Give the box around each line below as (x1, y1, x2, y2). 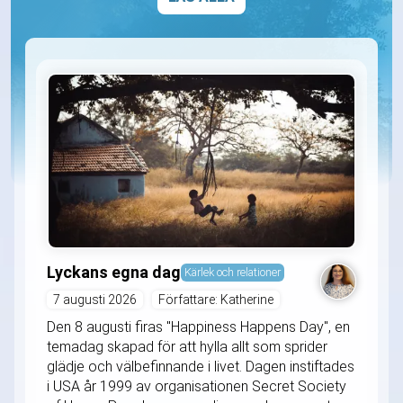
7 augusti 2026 (53, 291, 137, 307)
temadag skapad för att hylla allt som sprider (47, 337, 327, 355)
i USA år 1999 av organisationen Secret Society (47, 377, 346, 395)
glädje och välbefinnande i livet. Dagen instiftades (47, 357, 354, 375)
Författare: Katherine (158, 291, 273, 307)
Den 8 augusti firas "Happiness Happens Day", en (47, 318, 350, 336)
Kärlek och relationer (184, 264, 281, 279)
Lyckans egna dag (47, 262, 181, 282)
